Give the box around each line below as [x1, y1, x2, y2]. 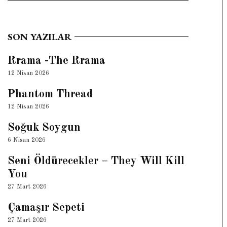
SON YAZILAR [7, 30, 72, 44]
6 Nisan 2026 [7, 137, 46, 144]
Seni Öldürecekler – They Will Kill [7, 155, 184, 167]
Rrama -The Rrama [7, 55, 105, 66]
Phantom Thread [7, 88, 93, 100]
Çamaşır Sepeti [7, 202, 85, 213]
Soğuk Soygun [7, 122, 81, 133]
